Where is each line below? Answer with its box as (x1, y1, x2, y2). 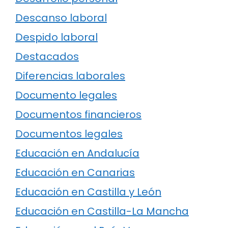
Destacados (15, 49, 79, 64)
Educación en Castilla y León (15, 185, 161, 199)
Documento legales (15, 88, 117, 103)
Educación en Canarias (15, 165, 135, 180)
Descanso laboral (15, 11, 107, 25)
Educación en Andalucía (15, 146, 139, 161)
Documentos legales (15, 127, 123, 141)
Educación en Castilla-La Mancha (15, 204, 189, 219)
